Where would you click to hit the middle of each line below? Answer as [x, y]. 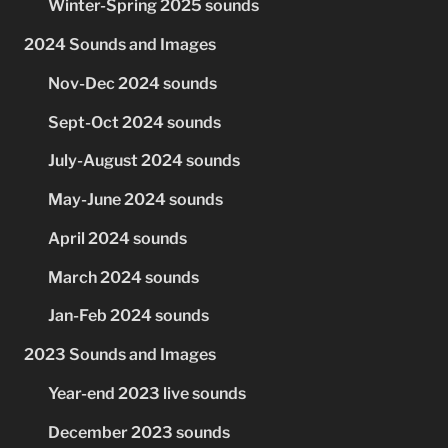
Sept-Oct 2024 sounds [134, 122]
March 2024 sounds [123, 277]
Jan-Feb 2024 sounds [128, 316]
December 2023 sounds [139, 432]
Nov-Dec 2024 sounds [132, 83]
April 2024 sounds [117, 238]
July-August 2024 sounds [144, 161]
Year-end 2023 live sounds [147, 393]
